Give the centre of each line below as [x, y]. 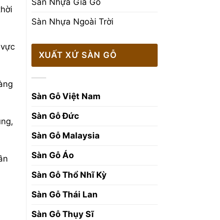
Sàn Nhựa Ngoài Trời [72, 21]
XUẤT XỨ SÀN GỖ [78, 55]
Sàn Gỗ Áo [53, 155]
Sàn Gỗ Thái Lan [64, 195]
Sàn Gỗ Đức [55, 116]
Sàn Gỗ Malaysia [65, 136]
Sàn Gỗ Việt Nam [66, 96]
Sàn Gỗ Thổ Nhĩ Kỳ [69, 175]
